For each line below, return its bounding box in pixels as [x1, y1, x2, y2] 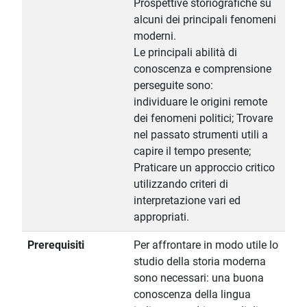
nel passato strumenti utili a [134, 128, 268, 142]
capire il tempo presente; [134, 145, 251, 158]
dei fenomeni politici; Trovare [134, 112, 273, 125]
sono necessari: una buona [134, 271, 264, 285]
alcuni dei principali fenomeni [134, 13, 276, 27]
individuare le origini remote [134, 95, 267, 109]
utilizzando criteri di [134, 177, 228, 191]
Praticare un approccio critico [134, 161, 275, 175]
